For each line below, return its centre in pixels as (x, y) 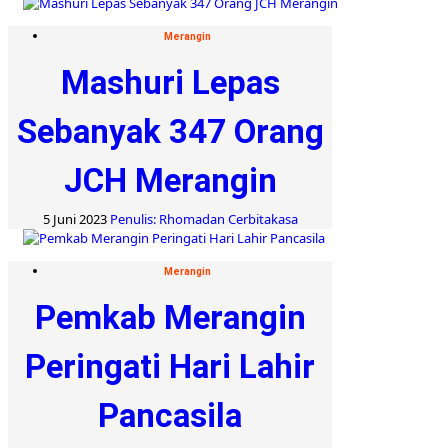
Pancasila (170, 415)
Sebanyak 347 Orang (170, 131)
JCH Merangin (170, 180)
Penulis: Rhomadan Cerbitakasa (203, 218)
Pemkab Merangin (170, 317)
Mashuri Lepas (170, 82)
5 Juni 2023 (76, 218)
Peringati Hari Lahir (170, 366)
